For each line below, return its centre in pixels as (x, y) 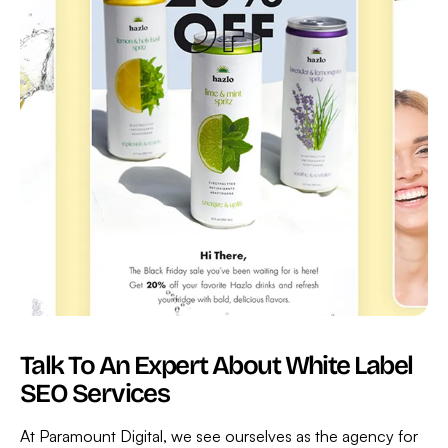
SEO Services (95, 393)
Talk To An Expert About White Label (216, 365)
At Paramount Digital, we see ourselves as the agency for (219, 435)
